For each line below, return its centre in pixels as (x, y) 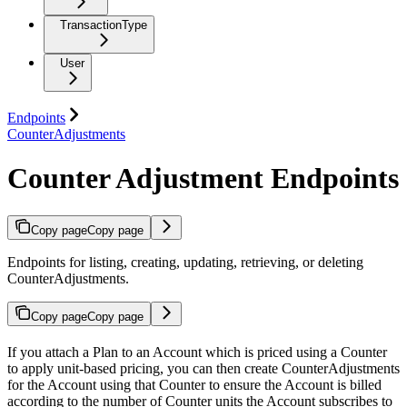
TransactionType (104, 25)
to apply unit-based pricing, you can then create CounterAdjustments (203, 368)
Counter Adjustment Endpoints (203, 179)
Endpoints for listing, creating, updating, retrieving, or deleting (185, 262)
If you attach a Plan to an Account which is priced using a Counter (197, 352)
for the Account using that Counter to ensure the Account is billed (194, 384)
